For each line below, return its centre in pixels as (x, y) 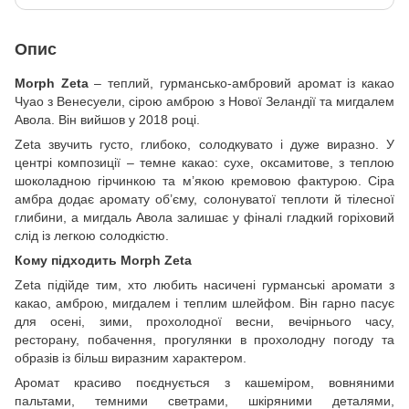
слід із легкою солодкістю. (92, 235)
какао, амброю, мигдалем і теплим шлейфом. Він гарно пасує (204, 303)
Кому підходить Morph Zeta (103, 260)
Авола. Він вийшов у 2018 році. (107, 119)
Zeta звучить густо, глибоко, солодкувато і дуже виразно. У (204, 144)
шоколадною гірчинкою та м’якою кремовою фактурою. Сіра (204, 180)
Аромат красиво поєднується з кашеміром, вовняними (204, 382)
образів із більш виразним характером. (131, 357)
